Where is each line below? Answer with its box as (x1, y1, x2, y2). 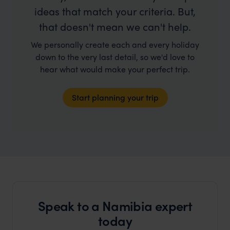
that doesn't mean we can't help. (39, 19, 191, 34)
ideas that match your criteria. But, (34, 4, 196, 19)
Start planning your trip (71, 91, 159, 103)
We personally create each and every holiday (31, 39, 199, 51)
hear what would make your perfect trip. (40, 63, 190, 75)
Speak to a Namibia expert (38, 196, 192, 216)
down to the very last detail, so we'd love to (35, 51, 195, 63)
